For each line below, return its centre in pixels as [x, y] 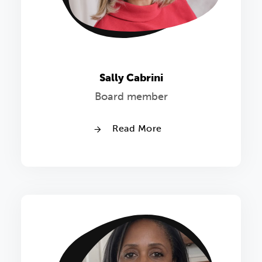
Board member [131, 96]
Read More [136, 128]
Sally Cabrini [131, 77]
